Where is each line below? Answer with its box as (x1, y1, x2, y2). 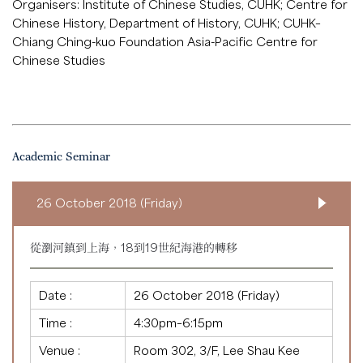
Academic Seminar (12, 149, 110, 164)
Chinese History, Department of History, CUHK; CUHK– (12, 15, 321, 30)
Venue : (39, 342, 80, 357)
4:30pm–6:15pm (134, 314, 223, 330)
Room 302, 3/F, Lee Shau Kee (134, 342, 300, 357)
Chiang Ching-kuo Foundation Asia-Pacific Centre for (12, 33, 318, 49)
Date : (39, 287, 72, 302)
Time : (39, 314, 72, 330)
